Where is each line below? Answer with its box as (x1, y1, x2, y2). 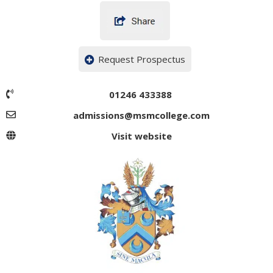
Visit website (111, 130, 172, 142)
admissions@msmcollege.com (73, 109, 210, 121)
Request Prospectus (98, 53, 185, 65)
